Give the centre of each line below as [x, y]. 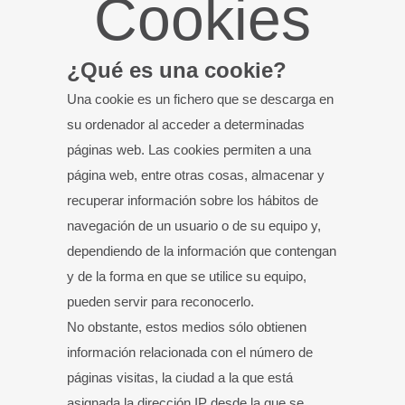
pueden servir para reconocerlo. [160, 301]
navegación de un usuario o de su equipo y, [194, 226]
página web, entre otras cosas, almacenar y [196, 175]
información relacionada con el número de [190, 352]
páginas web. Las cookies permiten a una [189, 150]
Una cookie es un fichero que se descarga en [200, 99]
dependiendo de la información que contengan [202, 251]
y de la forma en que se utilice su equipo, [187, 276]
